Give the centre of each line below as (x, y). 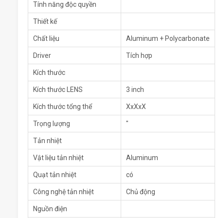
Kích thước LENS (58, 90)
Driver (42, 56)
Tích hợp (139, 56)
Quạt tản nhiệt (55, 175)
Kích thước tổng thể (63, 107)
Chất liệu (46, 39)
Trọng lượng (52, 124)
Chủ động (141, 192)
